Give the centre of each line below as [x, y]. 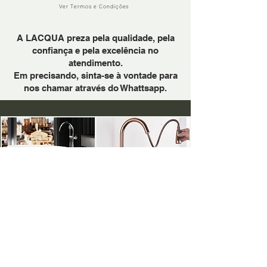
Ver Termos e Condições [94, 7]
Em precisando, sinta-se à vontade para [95, 75]
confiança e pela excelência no [95, 50]
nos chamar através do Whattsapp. [95, 88]
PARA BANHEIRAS [47, 194]
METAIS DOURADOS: [94, 226]
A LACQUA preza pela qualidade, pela [95, 38]
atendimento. [95, 63]
